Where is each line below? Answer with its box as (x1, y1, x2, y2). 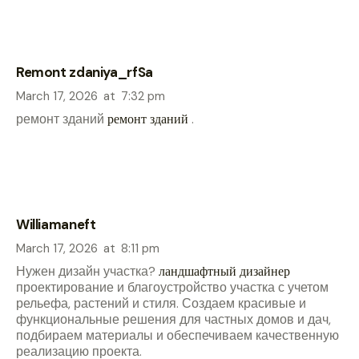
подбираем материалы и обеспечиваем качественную (16, 327, 339, 345)
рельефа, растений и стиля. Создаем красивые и (16, 295, 306, 313)
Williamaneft (16, 215, 96, 233)
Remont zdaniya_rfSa (16, 63, 153, 81)
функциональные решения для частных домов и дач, (16, 311, 331, 329)
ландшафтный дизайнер (159, 263, 290, 280)
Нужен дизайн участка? (16, 263, 159, 280)
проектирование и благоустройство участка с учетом (16, 279, 329, 296)
